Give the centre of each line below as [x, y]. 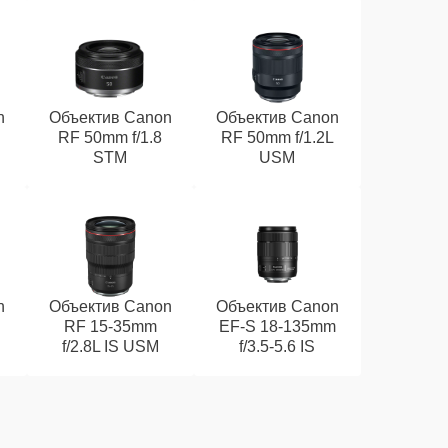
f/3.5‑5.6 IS [277, 346]
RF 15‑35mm [110, 326]
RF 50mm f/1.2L [277, 137]
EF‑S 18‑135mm [277, 326]
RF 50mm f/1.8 [110, 137]
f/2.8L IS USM [110, 346]
